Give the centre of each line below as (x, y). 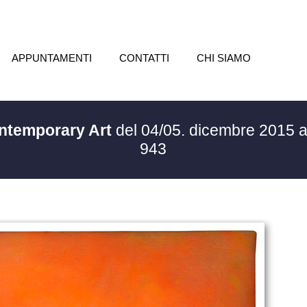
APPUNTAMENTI (51, 58)
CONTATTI (144, 58)
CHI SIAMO (223, 58)
